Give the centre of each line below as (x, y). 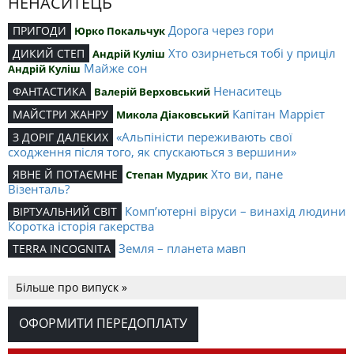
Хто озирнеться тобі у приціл (252, 53)
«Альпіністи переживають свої (204, 137)
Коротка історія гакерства (81, 226)
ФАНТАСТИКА (49, 92)
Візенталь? (39, 189)
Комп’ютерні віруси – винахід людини (235, 211)
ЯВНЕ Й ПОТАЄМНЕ (65, 175)
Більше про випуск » (72, 288)
